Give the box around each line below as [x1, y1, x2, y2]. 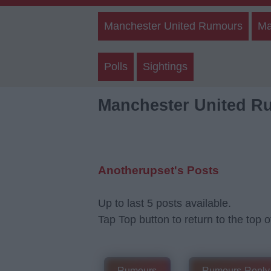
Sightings [143, 60, 188, 73]
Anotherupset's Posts [98, 164, 219, 177]
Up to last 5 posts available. [98, 197, 231, 209]
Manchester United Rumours [104, 20, 243, 32]
